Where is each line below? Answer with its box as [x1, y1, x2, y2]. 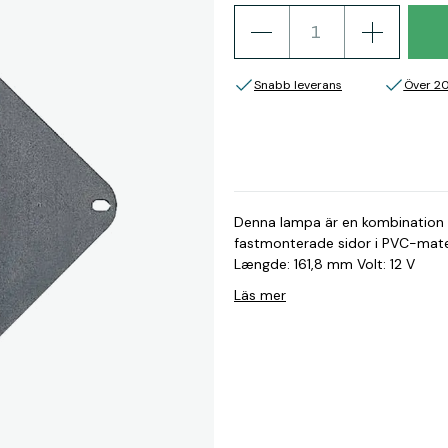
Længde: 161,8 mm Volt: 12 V [234, 255, 415, 273]
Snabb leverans [254, 77, 342, 93]
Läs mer [234, 286, 286, 304]
